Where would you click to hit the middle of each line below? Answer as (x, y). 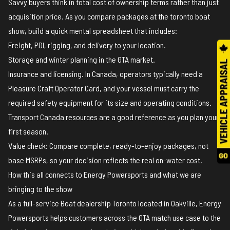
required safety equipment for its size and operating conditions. (110, 103)
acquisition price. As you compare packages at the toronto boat (109, 16)
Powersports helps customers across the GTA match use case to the (114, 218)
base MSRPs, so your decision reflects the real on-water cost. (105, 160)
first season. (28, 131)
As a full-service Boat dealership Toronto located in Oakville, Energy (115, 203)
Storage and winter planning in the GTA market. (82, 60)
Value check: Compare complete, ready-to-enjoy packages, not (108, 146)
